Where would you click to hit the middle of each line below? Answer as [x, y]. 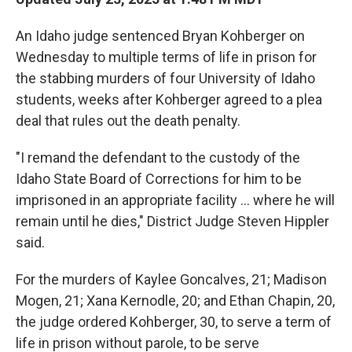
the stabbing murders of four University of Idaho [165, 78]
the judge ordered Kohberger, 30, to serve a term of [174, 322]
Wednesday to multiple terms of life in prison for [166, 57]
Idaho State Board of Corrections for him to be [159, 179]
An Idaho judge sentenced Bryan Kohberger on [160, 36]
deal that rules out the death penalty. [128, 121]
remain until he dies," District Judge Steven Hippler [172, 221]
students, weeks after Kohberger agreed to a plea [169, 99]
